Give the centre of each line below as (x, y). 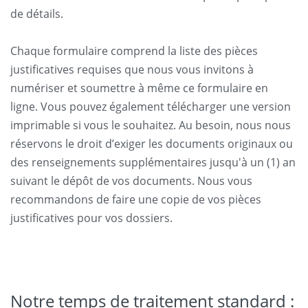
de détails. (37, 14)
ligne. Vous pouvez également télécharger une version (151, 107)
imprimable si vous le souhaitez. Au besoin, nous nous (151, 125)
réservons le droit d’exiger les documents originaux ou (152, 144)
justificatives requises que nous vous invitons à (132, 69)
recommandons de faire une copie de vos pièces (136, 199)
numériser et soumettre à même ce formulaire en (139, 88)
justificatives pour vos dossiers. (91, 218)
